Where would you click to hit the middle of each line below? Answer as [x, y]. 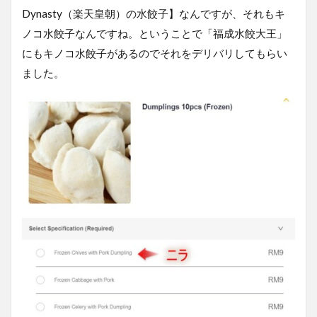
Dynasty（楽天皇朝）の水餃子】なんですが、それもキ [154, 14]
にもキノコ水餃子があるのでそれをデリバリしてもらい [155, 53]
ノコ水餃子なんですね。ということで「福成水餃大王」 [155, 34]
